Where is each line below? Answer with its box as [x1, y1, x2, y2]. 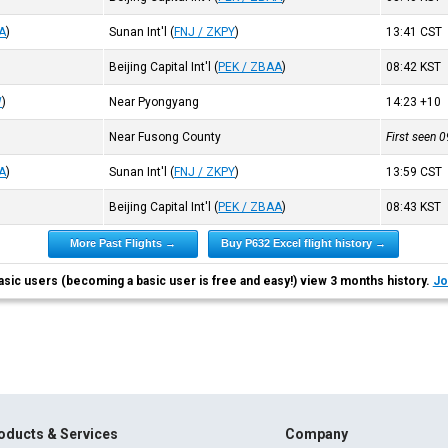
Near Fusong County [109, 130, 222, 144]
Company [284, 426, 348, 442]
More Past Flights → [70, 237, 177, 249]
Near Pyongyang [109, 95, 200, 109]
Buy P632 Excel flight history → [221, 237, 387, 249]
